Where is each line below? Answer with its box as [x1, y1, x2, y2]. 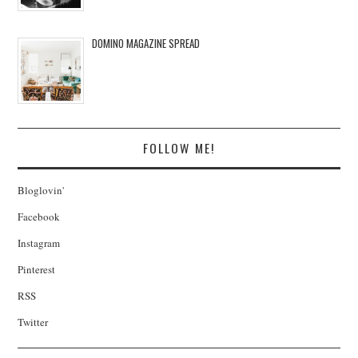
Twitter [18, 315, 49, 330]
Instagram [18, 236, 61, 251]
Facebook [18, 209, 61, 225]
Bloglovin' [18, 183, 65, 198]
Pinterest [18, 262, 56, 277]
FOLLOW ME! [143, 138, 215, 158]
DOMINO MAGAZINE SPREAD [92, 35, 201, 52]
